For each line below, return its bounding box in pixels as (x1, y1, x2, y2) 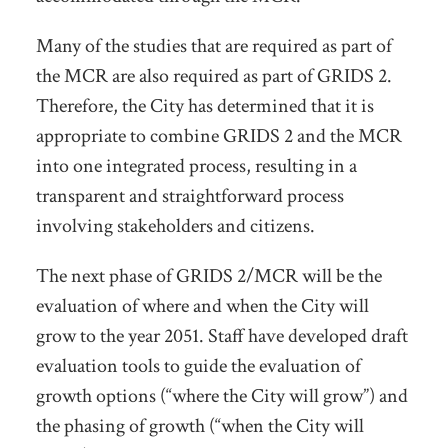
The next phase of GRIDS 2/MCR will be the (35, 263, 382, 290)
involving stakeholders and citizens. (35, 213, 315, 240)
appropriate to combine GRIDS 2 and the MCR (35, 123, 402, 150)
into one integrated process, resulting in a (35, 153, 357, 180)
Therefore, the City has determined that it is (35, 93, 374, 120)
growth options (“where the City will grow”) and (35, 383, 408, 410)
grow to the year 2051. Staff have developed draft (35, 323, 408, 350)
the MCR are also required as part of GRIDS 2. (35, 63, 392, 90)
